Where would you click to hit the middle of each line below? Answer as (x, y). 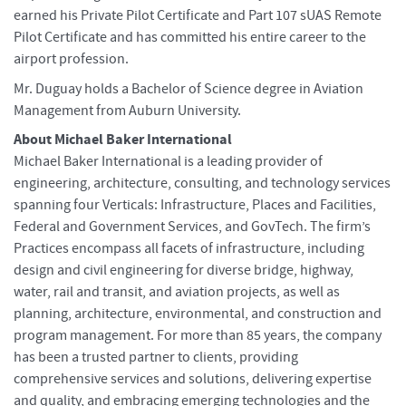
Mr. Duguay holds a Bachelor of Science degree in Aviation (188, 88)
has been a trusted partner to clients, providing (156, 357)
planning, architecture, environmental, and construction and (198, 313)
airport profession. (72, 59)
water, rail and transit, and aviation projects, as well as (177, 291)
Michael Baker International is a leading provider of (168, 161)
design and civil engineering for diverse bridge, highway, (184, 270)
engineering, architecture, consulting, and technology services (202, 183)
